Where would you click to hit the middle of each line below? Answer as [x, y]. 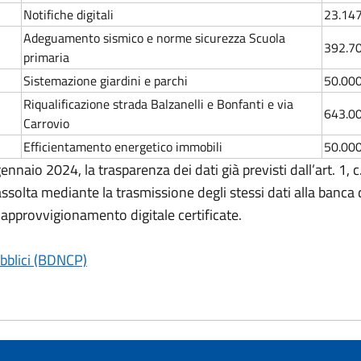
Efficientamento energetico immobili [123, 147]
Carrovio [46, 123]
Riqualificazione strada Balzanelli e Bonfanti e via [158, 104]
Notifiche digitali [68, 15]
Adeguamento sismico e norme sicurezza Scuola [154, 38]
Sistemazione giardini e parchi [107, 81]
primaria [48, 57]
